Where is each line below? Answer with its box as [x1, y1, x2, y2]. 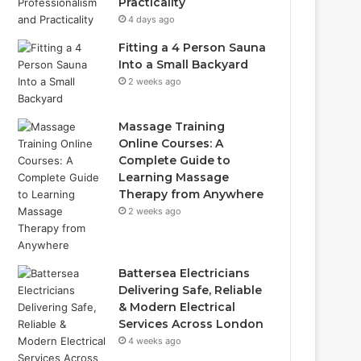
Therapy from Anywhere [118, 187, 264, 201]
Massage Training [118, 119, 226, 134]
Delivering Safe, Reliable [118, 283, 263, 297]
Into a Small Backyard [118, 57, 249, 72]
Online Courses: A [118, 136, 224, 151]
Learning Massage [118, 170, 230, 185]
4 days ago [128, 14, 176, 25]
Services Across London [118, 317, 264, 331]
